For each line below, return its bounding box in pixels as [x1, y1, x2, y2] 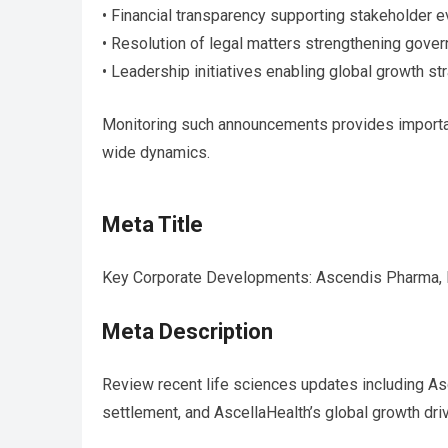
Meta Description [102, 319, 273, 345]
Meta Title [102, 212, 203, 238]
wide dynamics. [102, 143, 210, 163]
